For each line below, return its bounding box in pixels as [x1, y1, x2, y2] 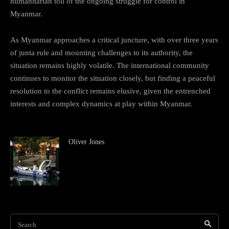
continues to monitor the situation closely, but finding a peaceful [10, 74, 215, 82]
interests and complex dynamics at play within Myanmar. [10, 99, 192, 108]
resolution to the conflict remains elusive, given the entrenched [10, 86, 211, 95]
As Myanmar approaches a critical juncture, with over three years [10, 35, 218, 44]
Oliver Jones [68, 138, 104, 146]
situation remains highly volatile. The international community [10, 61, 209, 70]
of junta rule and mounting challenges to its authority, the [10, 48, 193, 57]
